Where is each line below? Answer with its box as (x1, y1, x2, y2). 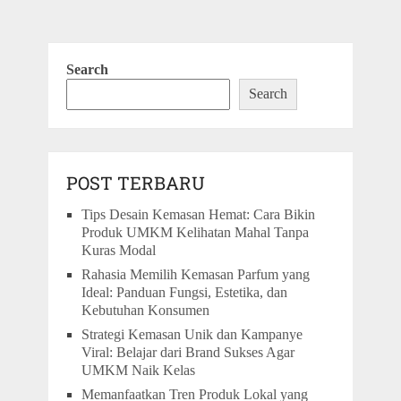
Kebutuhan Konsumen (81, 302, 209, 318)
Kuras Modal (81, 242, 156, 258)
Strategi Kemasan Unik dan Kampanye (81, 326, 303, 342)
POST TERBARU (65, 170, 205, 194)
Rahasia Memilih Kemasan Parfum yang (81, 266, 310, 282)
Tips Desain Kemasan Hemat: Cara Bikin (81, 206, 315, 222)
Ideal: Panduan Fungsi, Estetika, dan (81, 284, 287, 300)
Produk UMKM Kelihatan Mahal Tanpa (81, 224, 309, 240)
